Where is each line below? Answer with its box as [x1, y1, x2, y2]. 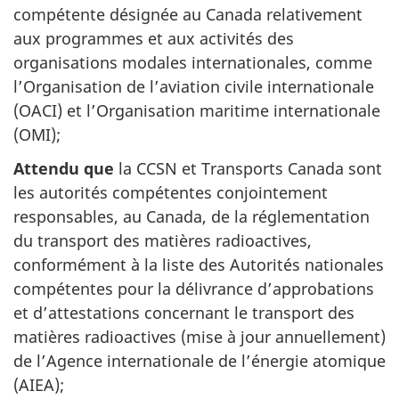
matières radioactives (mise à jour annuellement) [13, 326, 386, 347]
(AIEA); [13, 374, 64, 395]
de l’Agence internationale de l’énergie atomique [13, 350, 386, 371]
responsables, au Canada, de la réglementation [13, 206, 370, 227]
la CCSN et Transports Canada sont [114, 158, 382, 179]
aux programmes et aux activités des [13, 27, 294, 49]
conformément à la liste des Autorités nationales [13, 254, 384, 275]
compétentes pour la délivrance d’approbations [13, 278, 374, 299]
